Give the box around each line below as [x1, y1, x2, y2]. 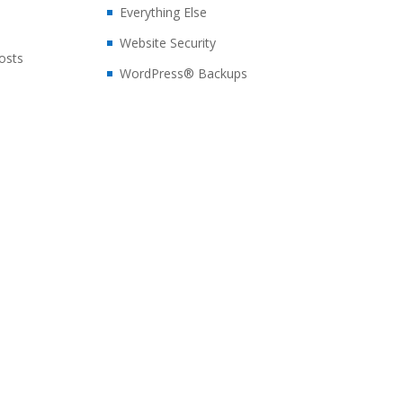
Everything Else [120, 4, 208, 21]
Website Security [120, 34, 217, 51]
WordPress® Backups [120, 65, 248, 82]
